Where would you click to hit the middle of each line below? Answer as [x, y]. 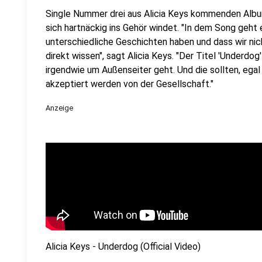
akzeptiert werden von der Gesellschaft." [130, 84]
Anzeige [59, 108]
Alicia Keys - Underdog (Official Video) [123, 247]
